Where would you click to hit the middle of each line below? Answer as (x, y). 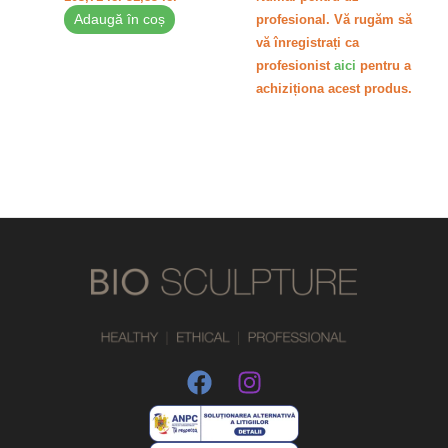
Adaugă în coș (120, 19)
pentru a (383, 65)
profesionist (294, 65)
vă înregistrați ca (307, 42)
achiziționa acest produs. (333, 88)
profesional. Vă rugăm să (333, 19)
